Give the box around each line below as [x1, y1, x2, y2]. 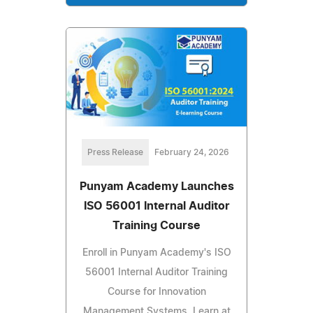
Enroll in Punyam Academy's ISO [82, 248, 231, 259]
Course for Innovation [107, 287, 206, 298]
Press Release [87, 148, 143, 157]
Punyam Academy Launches [79, 181, 234, 193]
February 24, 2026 [154, 148, 229, 157]
